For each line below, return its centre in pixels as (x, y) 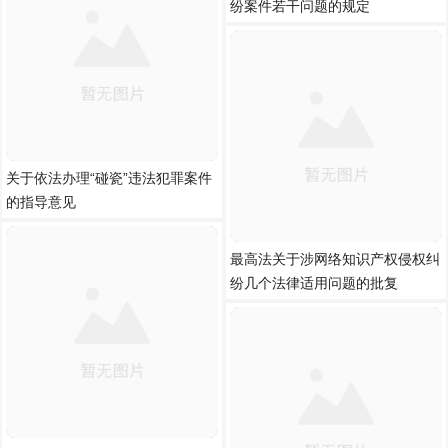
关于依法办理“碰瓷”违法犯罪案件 (109, 178)
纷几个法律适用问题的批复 (314, 283)
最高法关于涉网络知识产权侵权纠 (335, 259)
